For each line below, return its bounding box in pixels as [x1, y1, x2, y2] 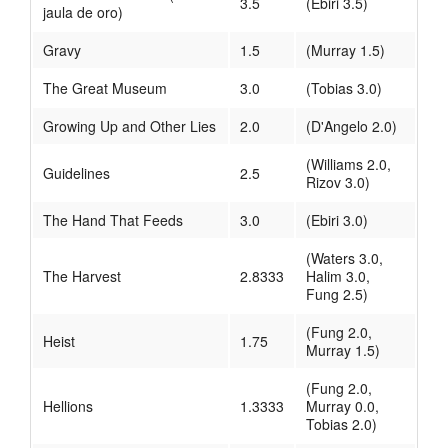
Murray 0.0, [306, 396, 379, 417]
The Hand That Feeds [43, 210, 183, 231]
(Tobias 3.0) [306, 78, 382, 99]
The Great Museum [43, 78, 167, 99]
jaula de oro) [43, 2, 123, 23]
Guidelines [43, 163, 110, 184]
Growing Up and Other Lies [43, 116, 216, 137]
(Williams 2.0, [306, 154, 391, 175]
